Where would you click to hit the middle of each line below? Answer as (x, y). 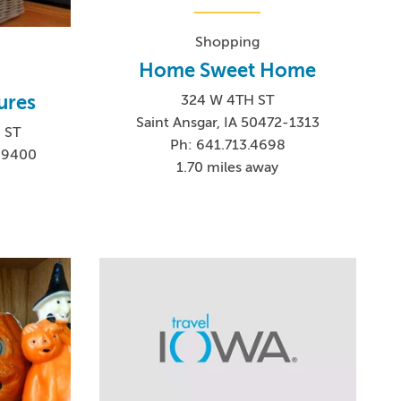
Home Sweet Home (228, 71)
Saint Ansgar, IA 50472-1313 (227, 123)
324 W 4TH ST (228, 101)
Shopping (228, 43)
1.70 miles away (228, 168)
